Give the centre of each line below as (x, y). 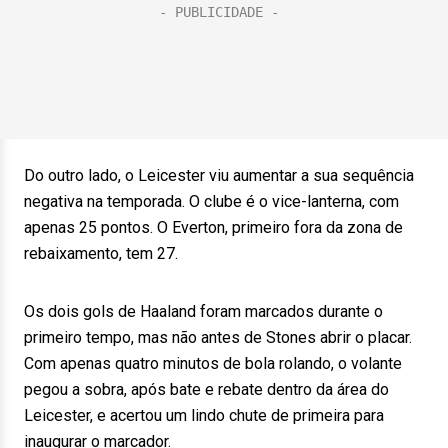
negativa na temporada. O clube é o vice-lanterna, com (211, 201)
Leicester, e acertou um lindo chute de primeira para (204, 415)
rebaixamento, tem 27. (101, 253)
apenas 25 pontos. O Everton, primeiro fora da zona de (213, 227)
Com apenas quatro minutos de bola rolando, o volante (213, 363)
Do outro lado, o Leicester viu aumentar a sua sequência (219, 175)
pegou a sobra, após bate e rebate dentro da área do (206, 389)
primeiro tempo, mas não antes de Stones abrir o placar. (218, 337)
